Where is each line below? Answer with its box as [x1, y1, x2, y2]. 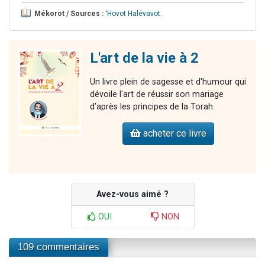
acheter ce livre [141, 128, 206, 140]
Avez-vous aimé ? [96, 189, 169, 200]
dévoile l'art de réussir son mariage [90, 89, 224, 100]
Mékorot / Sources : [34, 9, 104, 18]
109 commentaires [18, 241, 99, 253]
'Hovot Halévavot [105, 9, 160, 18]
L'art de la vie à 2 [90, 50, 199, 67]
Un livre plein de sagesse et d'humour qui [90, 77, 246, 88]
